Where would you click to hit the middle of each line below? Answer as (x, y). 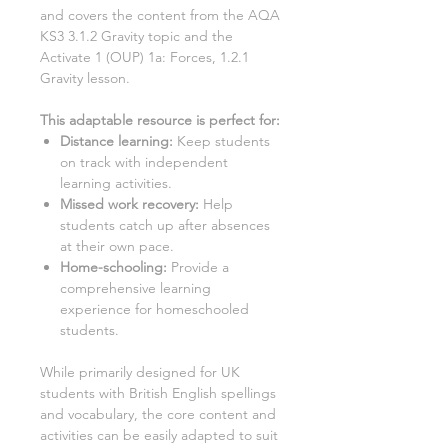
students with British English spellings (158, 393)
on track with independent (144, 162)
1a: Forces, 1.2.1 (198, 57)
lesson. (108, 78)
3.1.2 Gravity (108, 36)
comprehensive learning (135, 288)
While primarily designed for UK (140, 372)
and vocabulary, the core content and (158, 414)
